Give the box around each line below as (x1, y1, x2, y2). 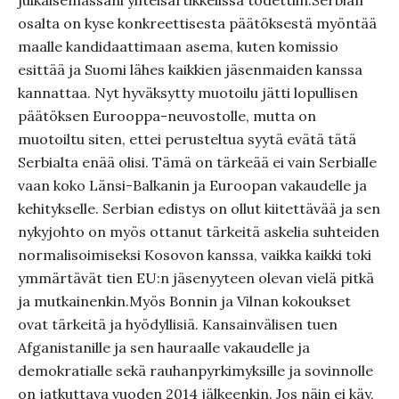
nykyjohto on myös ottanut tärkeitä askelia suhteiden (18, 223, 379, 240)
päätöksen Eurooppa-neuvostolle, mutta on (18, 107, 316, 125)
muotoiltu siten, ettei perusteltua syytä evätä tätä (18, 130, 356, 148)
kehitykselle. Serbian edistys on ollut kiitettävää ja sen (18, 199, 380, 217)
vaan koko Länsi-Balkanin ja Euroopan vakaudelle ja (18, 176, 367, 194)
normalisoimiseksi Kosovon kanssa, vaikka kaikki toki (18, 246, 371, 264)
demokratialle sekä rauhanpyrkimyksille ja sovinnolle (18, 362, 373, 379)
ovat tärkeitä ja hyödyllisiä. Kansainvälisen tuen (18, 315, 338, 333)
